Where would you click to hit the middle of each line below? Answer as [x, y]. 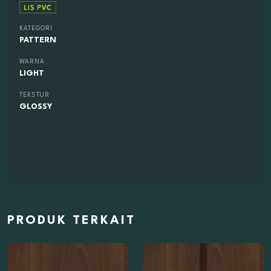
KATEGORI [36, 29]
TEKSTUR [34, 95]
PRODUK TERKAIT [71, 221]
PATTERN [38, 41]
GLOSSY [36, 107]
